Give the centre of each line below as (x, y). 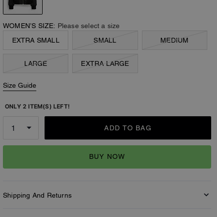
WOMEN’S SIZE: (29, 26)
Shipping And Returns (37, 195)
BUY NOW (107, 157)
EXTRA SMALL (36, 40)
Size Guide (20, 85)
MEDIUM (175, 40)
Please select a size (89, 26)
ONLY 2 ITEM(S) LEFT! (37, 106)
